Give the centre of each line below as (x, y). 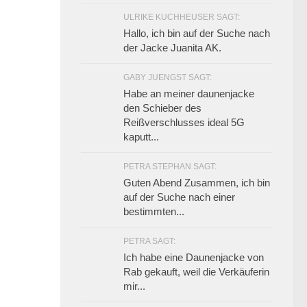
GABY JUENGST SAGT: (168, 78)
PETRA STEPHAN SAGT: (170, 167)
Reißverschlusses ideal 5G (184, 123)
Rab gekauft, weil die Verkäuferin (196, 272)
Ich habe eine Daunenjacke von (194, 258)
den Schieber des (162, 108)
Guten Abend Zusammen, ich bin (197, 183)
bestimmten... (154, 212)
